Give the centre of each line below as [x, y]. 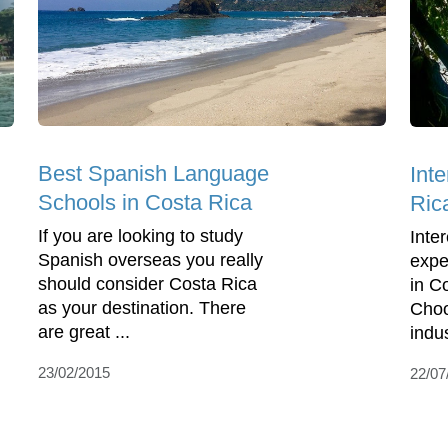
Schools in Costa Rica [145, 202]
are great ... [84, 331]
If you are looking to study [140, 235]
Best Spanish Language [153, 173]
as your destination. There [142, 307]
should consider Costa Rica [147, 283]
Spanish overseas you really [150, 259]
